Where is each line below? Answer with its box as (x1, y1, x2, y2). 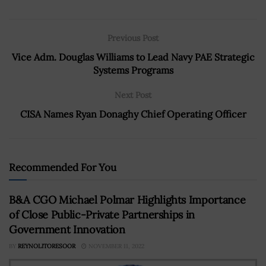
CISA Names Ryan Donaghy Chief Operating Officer (20, 108, 246, 121)
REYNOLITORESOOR (18, 242, 75, 251)
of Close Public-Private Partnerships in (9, 208, 195, 222)
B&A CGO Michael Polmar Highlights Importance (9, 193, 246, 207)
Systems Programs (93, 64, 173, 77)
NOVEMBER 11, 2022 (87, 242, 144, 251)
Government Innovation (9, 223, 125, 237)
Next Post (115, 90, 151, 101)
